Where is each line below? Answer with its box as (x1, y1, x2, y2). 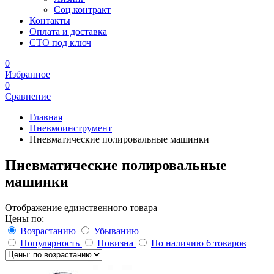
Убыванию (94, 225, 139, 236)
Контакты (29, 15, 70, 26)
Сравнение (5, 91, 51, 102)
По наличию (151, 237, 206, 248)
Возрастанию (20, 225, 78, 236)
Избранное (5, 69, 50, 80)
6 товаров (206, 237, 246, 248)
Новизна (97, 237, 136, 248)
